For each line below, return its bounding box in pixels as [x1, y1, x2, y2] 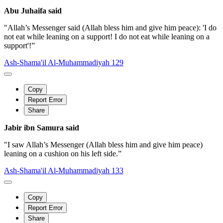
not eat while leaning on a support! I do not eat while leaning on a [4, 32, 210, 41]
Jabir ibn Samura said [4, 123, 79, 132]
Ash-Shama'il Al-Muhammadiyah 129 [4, 58, 123, 67]
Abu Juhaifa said [4, 6, 62, 15]
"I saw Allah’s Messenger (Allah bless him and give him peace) [4, 140, 203, 149]
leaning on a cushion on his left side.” [4, 149, 121, 158]
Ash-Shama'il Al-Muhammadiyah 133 [4, 166, 123, 175]
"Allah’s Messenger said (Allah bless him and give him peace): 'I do [4, 23, 217, 32]
